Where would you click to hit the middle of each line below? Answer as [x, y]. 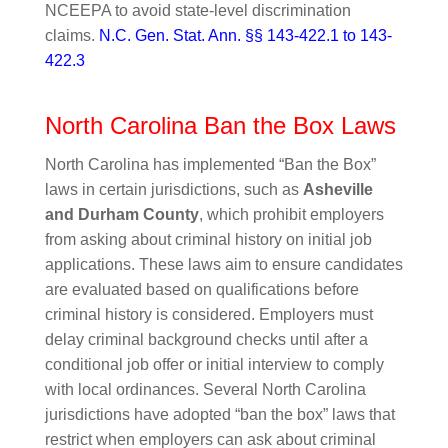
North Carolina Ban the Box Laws [220, 125]
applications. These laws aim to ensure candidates [223, 264]
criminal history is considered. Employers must [208, 314]
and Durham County [121, 214]
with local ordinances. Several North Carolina [205, 389]
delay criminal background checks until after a [206, 339]
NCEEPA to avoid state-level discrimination [197, 10]
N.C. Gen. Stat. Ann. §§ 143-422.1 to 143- [245, 35]
